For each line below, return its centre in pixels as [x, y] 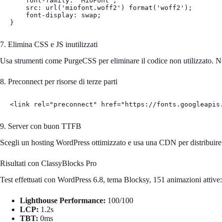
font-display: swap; [55, 15]
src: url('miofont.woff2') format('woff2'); [101, 7]
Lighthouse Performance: [63, 200]
